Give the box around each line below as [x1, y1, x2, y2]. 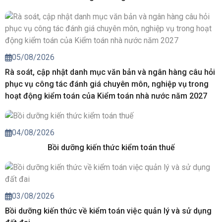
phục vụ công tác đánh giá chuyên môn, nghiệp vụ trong [5, 79, 209, 89]
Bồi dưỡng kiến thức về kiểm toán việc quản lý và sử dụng [5, 206, 212, 216]
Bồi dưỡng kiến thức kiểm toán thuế [47, 143, 175, 153]
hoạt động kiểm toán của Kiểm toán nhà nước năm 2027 [5, 91, 207, 101]
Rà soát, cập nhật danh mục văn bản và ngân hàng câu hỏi [5, 67, 215, 77]
